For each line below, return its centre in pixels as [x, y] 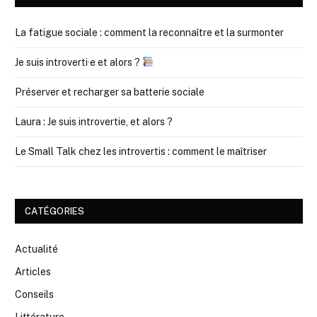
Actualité [36, 249]
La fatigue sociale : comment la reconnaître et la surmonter [149, 32]
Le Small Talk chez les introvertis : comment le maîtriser [141, 151]
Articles [33, 271]
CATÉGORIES [55, 211]
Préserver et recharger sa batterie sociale [110, 92]
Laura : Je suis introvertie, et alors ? [94, 121]
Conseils [34, 294]
